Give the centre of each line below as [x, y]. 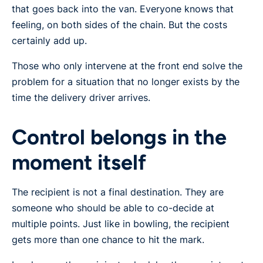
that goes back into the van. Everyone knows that [123, 9]
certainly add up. [49, 41]
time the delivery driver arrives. [81, 98]
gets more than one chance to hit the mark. [108, 240]
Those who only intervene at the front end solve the [127, 66]
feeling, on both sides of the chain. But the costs [119, 25]
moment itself [79, 163]
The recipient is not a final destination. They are [118, 192]
